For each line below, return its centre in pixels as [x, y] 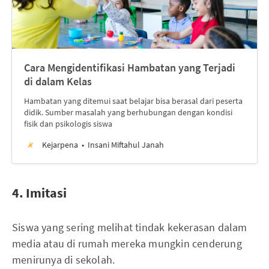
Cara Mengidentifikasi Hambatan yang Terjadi [130, 68]
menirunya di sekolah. [64, 260]
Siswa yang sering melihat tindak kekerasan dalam [130, 227]
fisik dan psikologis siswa [68, 124]
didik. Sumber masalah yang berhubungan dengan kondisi [128, 112]
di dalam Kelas [58, 81]
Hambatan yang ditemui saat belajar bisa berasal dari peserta [133, 101]
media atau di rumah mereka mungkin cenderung [127, 243]
